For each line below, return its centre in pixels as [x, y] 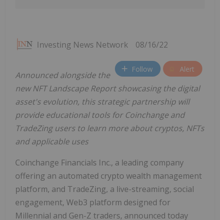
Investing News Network [82, 45]
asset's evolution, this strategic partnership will [102, 102]
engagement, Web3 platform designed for [93, 203]
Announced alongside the [63, 75]
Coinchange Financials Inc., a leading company [99, 163]
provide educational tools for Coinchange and [100, 115]
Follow [142, 69]
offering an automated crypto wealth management [109, 176]
